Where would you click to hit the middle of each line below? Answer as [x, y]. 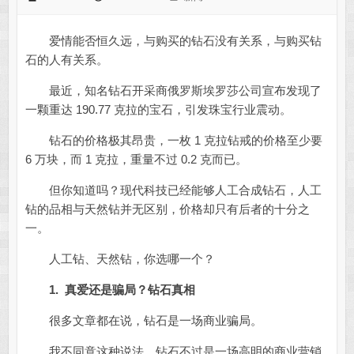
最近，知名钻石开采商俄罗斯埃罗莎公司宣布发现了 [173, 91]
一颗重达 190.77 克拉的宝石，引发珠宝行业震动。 [158, 110]
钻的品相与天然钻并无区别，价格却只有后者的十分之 [167, 209]
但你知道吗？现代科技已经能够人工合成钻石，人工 [173, 190]
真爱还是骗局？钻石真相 [130, 290]
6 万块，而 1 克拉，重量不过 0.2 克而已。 [136, 160]
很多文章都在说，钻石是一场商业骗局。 [143, 321]
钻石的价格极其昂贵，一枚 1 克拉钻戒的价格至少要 [173, 141]
